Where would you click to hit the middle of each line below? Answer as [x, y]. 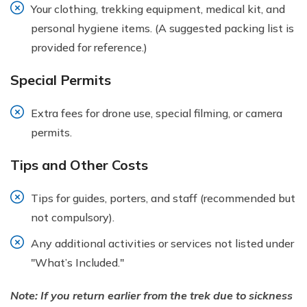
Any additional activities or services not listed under [162, 243]
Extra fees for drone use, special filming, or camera [157, 113]
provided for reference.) [89, 47]
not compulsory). [73, 217]
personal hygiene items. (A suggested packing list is [162, 28]
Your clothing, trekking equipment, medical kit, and [158, 9]
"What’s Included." [77, 262]
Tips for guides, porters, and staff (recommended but [163, 198]
